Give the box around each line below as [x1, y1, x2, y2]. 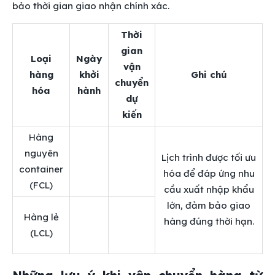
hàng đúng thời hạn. [163, 215, 254, 228]
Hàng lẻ [23, 211, 59, 223]
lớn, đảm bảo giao [167, 199, 250, 212]
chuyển [115, 77, 149, 89]
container [19, 163, 63, 176]
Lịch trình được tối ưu [161, 152, 256, 164]
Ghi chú [190, 69, 227, 81]
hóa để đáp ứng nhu [163, 168, 255, 180]
